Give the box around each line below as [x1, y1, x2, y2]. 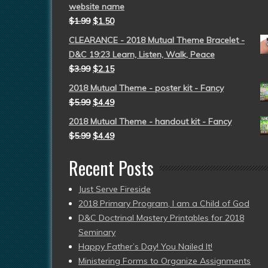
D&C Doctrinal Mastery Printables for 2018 [78, 212, 244, 223]
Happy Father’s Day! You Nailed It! [78, 241, 212, 252]
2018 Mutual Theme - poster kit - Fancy [69, 83, 224, 93]
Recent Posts [69, 154, 154, 181]
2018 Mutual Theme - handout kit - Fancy [69, 116, 232, 127]
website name [69, 1, 124, 12]
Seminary [78, 227, 115, 237]
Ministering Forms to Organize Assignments [78, 255, 251, 266]
